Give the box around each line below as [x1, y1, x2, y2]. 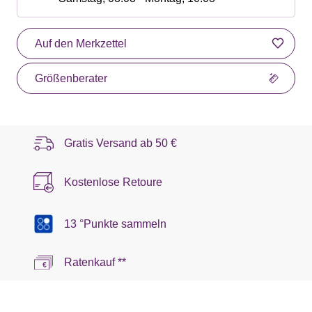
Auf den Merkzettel [35, 37, 127, 49]
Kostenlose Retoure [64, 175, 162, 188]
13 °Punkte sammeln [64, 217, 166, 230]
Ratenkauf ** [64, 256, 126, 269]
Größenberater [35, 72, 107, 84]
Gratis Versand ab [64, 136, 155, 149]
